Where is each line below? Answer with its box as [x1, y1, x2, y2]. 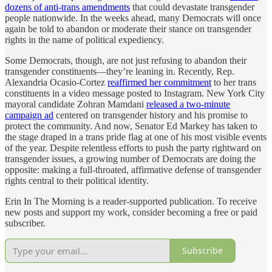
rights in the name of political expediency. [5, 34, 164, 45]
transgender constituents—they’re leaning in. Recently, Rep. [5, 66, 234, 76]
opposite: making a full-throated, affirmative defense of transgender [5, 164, 261, 175]
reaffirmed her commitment [107, 76, 211, 87]
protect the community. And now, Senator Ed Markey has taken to [5, 120, 257, 131]
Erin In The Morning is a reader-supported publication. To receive [5, 195, 257, 206]
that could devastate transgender [130, 1, 254, 12]
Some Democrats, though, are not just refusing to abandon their [5, 55, 246, 66]
